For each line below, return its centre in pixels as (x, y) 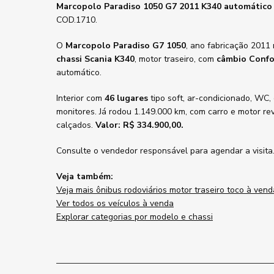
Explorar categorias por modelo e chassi (135, 217)
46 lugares (126, 98)
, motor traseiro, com (176, 59)
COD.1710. (77, 20)
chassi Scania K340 (95, 59)
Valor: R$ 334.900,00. (139, 125)
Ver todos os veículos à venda (115, 203)
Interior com (80, 98)
